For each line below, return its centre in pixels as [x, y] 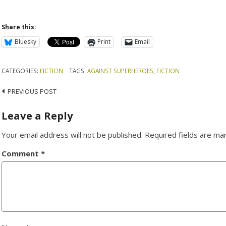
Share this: [19, 27]
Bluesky [26, 42]
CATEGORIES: [21, 70]
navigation [31, 110]
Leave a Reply [38, 115]
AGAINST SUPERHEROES [120, 70]
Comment [21, 153]
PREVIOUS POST [32, 92]
